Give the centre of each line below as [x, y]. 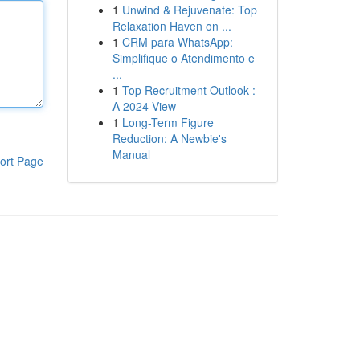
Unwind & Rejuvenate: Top [189, 10]
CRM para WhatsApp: [177, 42]
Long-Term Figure [168, 122]
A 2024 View [144, 106]
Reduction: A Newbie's [169, 138]
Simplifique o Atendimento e [183, 58]
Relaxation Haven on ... [172, 26]
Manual [131, 154]
